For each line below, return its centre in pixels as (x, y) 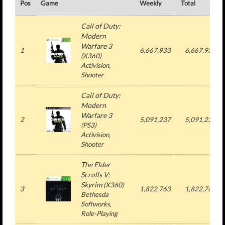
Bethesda (95, 194)
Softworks (95, 204)
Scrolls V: (95, 175)
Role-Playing (99, 213)
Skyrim (91, 185)
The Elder (96, 164)
